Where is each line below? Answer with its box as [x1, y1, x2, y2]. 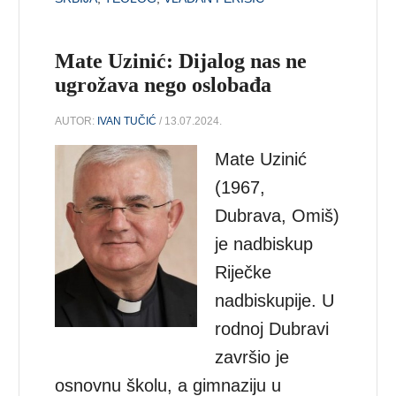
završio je [215, 346, 290, 367]
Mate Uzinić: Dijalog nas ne [55, 49, 308, 72]
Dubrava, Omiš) [215, 205, 340, 225]
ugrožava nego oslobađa [55, 72, 272, 96]
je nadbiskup [215, 233, 314, 254]
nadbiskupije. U [215, 290, 335, 310]
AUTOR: [55, 114, 98, 127]
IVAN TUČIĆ [97, 114, 157, 127]
